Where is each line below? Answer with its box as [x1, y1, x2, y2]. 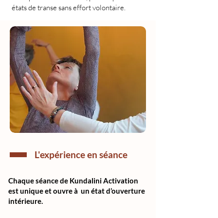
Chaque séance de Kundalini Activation [8, 176, 138, 185]
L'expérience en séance [34, 148, 127, 160]
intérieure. [8, 196, 43, 205]
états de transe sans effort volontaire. [12, 2, 126, 12]
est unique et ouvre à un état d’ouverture [8, 186, 145, 195]
